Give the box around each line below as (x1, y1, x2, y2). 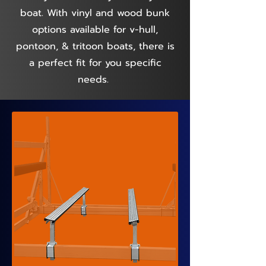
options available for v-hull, (32, 23, 158, 37)
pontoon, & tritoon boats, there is (15, 39, 175, 53)
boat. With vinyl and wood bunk (20, 6, 170, 20)
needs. (78, 72, 112, 87)
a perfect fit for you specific (28, 56, 161, 70)
